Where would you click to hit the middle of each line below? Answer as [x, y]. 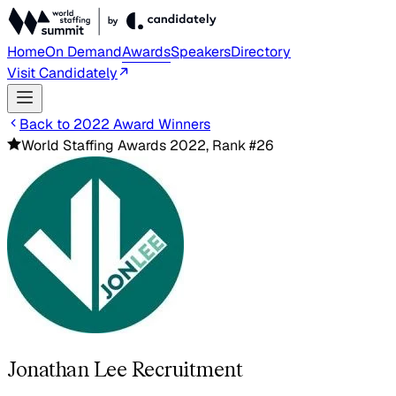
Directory [261, 52]
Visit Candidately [62, 73]
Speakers [201, 52]
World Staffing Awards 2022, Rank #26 [147, 145]
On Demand [84, 52]
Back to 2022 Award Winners [115, 124]
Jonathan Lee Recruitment [125, 369]
